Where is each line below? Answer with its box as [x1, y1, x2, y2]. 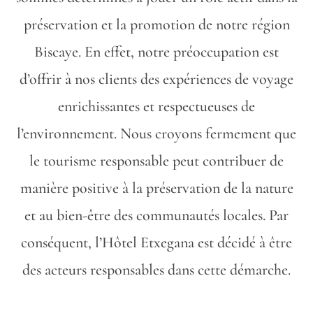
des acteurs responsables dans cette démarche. [22, 261, 291, 279]
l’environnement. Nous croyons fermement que [17, 124, 296, 143]
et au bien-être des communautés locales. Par [24, 206, 289, 224]
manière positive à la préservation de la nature [20, 179, 293, 197]
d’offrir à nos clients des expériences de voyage [20, 70, 293, 88]
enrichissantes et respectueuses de [58, 97, 255, 115]
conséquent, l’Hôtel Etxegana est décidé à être [21, 233, 292, 252]
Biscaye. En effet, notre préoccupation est [34, 43, 279, 61]
